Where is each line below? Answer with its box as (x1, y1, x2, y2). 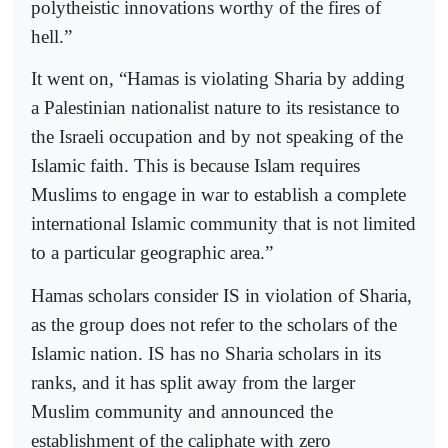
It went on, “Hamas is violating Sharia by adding (31, 68, 405, 90)
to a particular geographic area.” (31, 242, 273, 264)
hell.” (31, 26, 72, 48)
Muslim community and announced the (31, 400, 333, 422)
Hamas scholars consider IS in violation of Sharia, (31, 284, 412, 306)
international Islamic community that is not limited (31, 213, 416, 235)
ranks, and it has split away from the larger (31, 371, 355, 393)
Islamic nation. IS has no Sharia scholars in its (31, 342, 381, 364)
